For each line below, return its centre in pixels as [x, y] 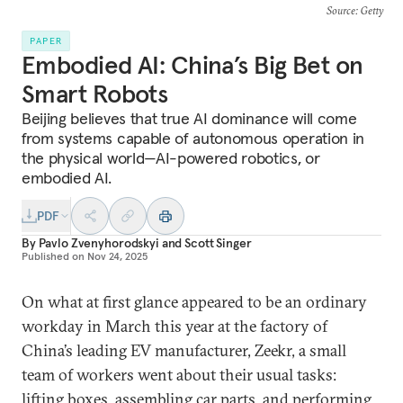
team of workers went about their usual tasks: [179, 375]
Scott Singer [218, 243]
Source [340, 10]
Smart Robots [95, 94]
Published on [53, 256]
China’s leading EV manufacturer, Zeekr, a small [184, 350]
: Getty [369, 10]
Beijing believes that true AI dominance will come [189, 118]
